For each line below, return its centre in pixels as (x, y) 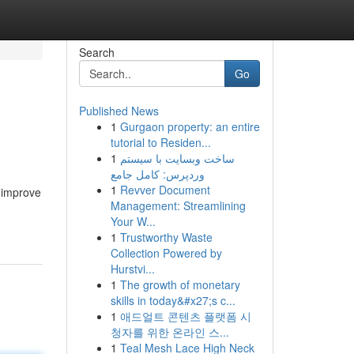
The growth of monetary (180, 284)
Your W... (133, 221)
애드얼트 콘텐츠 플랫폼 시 (185, 316)
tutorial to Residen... (160, 142)
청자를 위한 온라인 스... (169, 332)
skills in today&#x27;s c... (173, 300)
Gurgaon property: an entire (190, 126)
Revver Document (165, 190)
